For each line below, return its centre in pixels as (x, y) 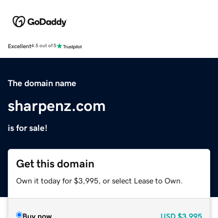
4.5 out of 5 (44, 46)
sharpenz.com (57, 105)
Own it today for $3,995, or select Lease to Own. (100, 180)
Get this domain (55, 163)
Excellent (19, 46)
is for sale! (28, 128)
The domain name (42, 83)
